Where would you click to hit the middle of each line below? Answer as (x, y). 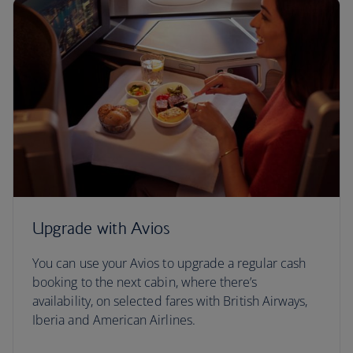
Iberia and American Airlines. (114, 320)
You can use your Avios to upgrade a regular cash (169, 263)
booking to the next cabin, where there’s (145, 282)
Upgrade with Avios (102, 228)
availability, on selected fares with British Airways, (170, 301)
